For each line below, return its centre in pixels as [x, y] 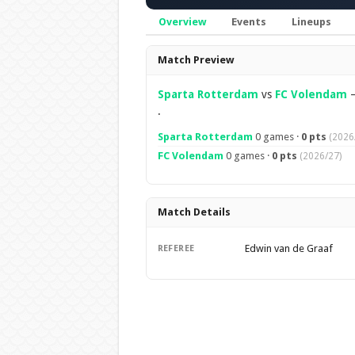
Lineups [311, 22]
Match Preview [195, 60]
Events [248, 22]
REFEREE [176, 248]
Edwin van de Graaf [288, 248]
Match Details [194, 212]
